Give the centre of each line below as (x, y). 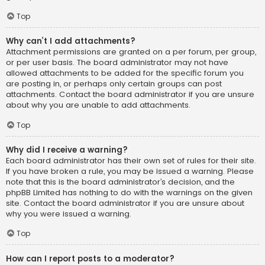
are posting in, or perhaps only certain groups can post (114, 84)
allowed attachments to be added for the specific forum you (125, 73)
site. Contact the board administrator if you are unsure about (125, 203)
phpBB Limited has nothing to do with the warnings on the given (129, 192)
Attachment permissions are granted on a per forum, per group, (131, 52)
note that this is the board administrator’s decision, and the (120, 182)
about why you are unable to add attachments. (98, 105)
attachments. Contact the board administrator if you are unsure (130, 95)
